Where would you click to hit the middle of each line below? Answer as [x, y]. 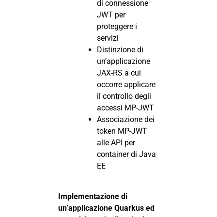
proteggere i [117, 27]
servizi [108, 38]
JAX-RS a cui [119, 73]
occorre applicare [126, 85]
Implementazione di [93, 196]
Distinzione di [120, 50]
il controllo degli [124, 96]
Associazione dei [126, 120]
